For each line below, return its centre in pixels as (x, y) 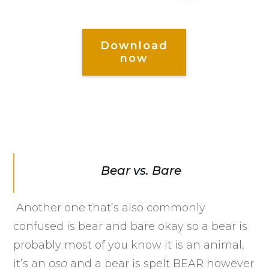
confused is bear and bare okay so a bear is (131, 226)
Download (134, 45)
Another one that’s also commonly (110, 207)
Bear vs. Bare (141, 170)
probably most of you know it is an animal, (129, 245)
